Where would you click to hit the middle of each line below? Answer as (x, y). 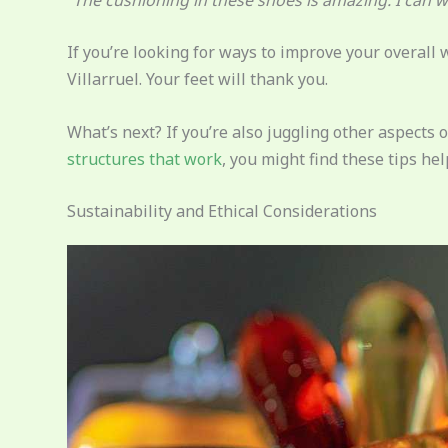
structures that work (144, 158)
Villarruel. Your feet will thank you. (197, 79)
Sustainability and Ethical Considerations (222, 211)
